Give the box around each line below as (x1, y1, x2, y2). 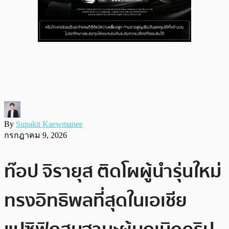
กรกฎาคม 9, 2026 (4, 130, 67, 140)
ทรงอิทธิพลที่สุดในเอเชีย (4, 186, 187, 215)
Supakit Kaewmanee (16, 119, 83, 128)
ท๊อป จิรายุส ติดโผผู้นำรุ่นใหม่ (4, 156, 221, 186)
